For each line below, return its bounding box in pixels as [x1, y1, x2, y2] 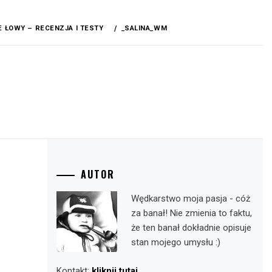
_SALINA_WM [121, 24, 168, 32]
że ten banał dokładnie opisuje [131, 222, 251, 233]
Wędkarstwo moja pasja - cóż [131, 193, 250, 204]
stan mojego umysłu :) [131, 237, 220, 248]
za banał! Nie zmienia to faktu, [131, 208, 252, 219]
